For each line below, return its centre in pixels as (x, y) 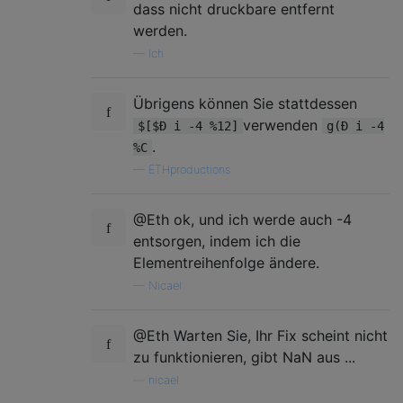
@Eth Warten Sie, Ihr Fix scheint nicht (260, 336)
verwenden (282, 125)
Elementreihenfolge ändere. (226, 263)
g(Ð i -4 (355, 126)
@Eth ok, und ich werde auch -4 (242, 219)
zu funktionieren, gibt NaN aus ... (244, 357)
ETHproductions (189, 170)
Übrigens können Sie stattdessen (245, 103)
